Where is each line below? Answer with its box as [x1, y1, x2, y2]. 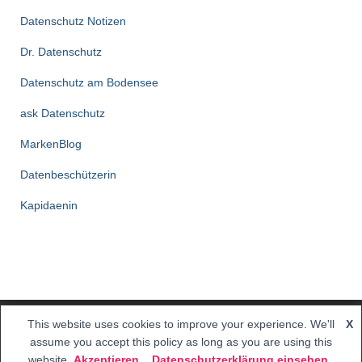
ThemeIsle [213, 335, 267, 347]
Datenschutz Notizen [20, 14, 126, 27]
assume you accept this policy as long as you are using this [30, 335, 332, 348]
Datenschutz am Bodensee [20, 75, 158, 89]
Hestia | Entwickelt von [95, 335, 213, 347]
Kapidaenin [20, 198, 78, 212]
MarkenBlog [20, 137, 82, 150]
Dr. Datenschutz [20, 44, 102, 58]
